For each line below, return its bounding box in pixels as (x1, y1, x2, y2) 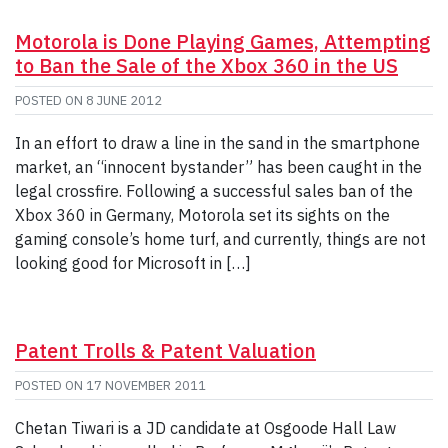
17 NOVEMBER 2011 (86, 376, 206, 394)
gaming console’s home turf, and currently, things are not (15, 228, 426, 249)
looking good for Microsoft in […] (15, 252, 251, 273)
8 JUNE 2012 (86, 91, 162, 109)
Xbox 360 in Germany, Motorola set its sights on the (15, 204, 390, 225)
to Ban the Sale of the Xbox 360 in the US (15, 51, 398, 79)
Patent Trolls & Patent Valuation (15, 336, 316, 364)
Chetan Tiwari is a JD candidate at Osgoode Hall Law (15, 417, 396, 438)
